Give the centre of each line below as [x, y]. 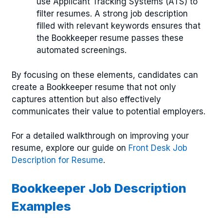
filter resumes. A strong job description [112, 14]
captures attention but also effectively [86, 99]
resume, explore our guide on [70, 148]
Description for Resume [57, 160]
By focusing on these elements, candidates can [105, 75]
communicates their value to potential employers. [109, 111]
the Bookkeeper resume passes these [110, 38]
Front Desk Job [158, 148]
